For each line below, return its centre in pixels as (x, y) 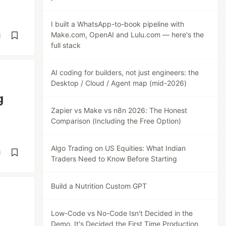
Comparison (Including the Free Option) (116, 121)
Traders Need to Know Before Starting (114, 159)
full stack (66, 45)
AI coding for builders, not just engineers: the (125, 72)
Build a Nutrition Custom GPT (99, 186)
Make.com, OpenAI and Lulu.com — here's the (128, 35)
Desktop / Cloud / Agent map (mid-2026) (119, 83)
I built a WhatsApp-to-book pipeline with (118, 24)
